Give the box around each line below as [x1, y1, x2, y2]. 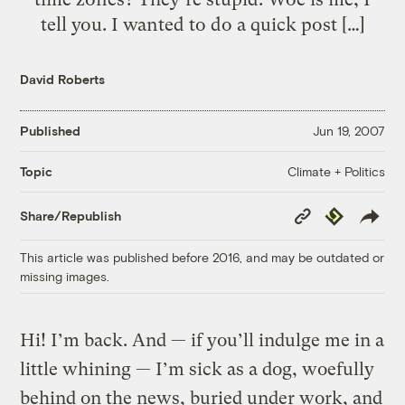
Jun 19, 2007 [312, 123, 385, 139]
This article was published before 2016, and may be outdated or [20, 249, 385, 265]
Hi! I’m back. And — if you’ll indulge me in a [20, 329, 385, 351]
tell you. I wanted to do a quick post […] [40, 13, 365, 35]
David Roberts [20, 71, 106, 87]
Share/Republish [20, 208, 122, 224]
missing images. [20, 268, 110, 284]
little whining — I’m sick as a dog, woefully [20, 358, 375, 380]
